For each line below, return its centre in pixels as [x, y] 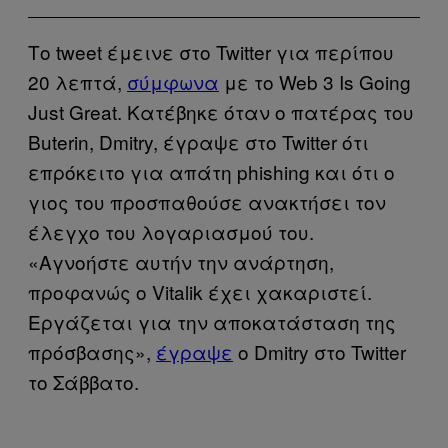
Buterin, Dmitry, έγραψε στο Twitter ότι [198, 141]
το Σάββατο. [83, 381]
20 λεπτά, [77, 81]
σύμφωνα [173, 81]
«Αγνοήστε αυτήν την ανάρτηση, [181, 261]
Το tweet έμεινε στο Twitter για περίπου [211, 51]
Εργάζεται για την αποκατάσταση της [212, 321]
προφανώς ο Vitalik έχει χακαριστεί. [200, 291]
